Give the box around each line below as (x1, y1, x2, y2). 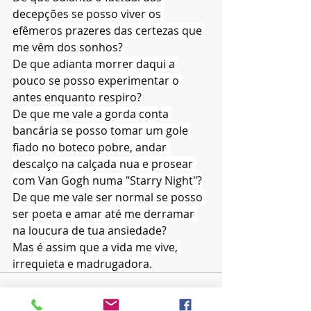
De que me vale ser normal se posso (12, 190, 205, 205)
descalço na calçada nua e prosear (12, 156, 196, 172)
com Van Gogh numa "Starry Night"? (12, 173, 202, 189)
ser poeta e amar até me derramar (12, 206, 197, 222)
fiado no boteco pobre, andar (12, 140, 169, 155)
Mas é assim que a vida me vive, (12, 239, 180, 255)
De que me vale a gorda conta (12, 106, 171, 122)
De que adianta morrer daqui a (12, 56, 178, 72)
